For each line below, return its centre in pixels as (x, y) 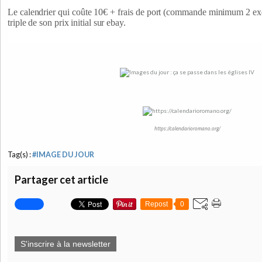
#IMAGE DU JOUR (63, 154)
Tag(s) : (20, 154)
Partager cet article (61, 179)
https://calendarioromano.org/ (187, 128)
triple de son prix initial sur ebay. (67, 23)
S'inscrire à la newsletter (65, 244)
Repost (156, 204)
